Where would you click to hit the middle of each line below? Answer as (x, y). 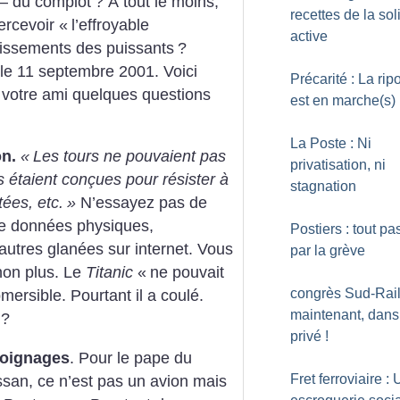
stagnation (323, 186)
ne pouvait (187, 273)
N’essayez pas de (142, 203)
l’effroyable (110, 25)
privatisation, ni (338, 165)
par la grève (328, 250)
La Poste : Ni (331, 143)
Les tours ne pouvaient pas (129, 157)
